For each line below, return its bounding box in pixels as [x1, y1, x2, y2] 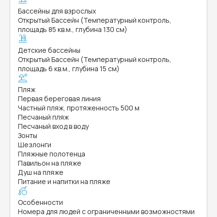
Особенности [18, 198, 63, 207]
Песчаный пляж [18, 112, 69, 122]
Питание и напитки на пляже [18, 177, 110, 186]
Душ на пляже [18, 168, 63, 177]
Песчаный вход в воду [18, 122, 89, 131]
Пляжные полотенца [18, 149, 85, 158]
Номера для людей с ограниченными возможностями [18, 207, 195, 216]
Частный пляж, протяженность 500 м [18, 103, 139, 112]
